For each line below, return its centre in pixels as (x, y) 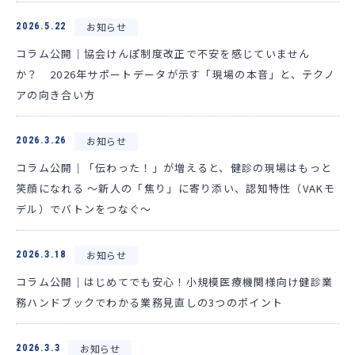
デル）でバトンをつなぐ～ (84, 208)
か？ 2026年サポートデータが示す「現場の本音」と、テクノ (176, 74)
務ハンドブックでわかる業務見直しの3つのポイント (150, 302)
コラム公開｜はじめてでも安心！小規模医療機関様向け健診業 (175, 281)
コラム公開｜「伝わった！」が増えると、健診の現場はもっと (174, 167)
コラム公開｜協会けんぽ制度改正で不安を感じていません (163, 53)
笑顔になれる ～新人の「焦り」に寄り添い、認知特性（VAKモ (176, 188)
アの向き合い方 (56, 94)
